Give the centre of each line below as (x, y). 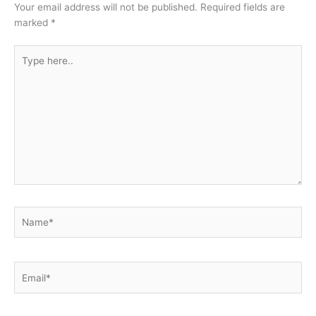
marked (32, 23)
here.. (26, 67)
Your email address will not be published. (106, 7)
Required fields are (243, 7)
